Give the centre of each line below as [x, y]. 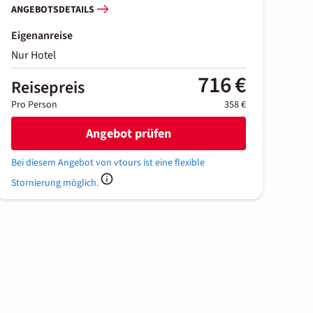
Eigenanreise [42, 36]
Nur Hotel [34, 56]
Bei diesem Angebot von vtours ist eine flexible [108, 163]
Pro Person [34, 105]
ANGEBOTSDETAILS [53, 9]
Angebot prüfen [129, 133]
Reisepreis [48, 88]
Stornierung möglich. [55, 183]
